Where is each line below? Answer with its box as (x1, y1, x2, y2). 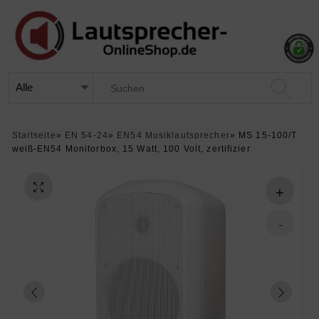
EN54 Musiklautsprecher (117, 130, 230, 140)
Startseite (11, 130, 56, 140)
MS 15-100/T (239, 130, 298, 140)
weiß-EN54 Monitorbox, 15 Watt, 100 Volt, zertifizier (11, 144, 251, 153)
